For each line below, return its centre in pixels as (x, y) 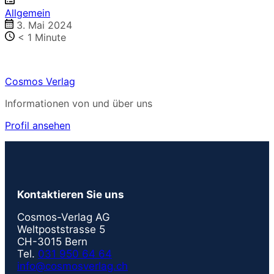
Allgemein (28, 13)
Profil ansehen (38, 126)
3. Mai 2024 (43, 25)
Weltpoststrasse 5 (61, 230)
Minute (50, 38)
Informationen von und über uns (79, 104)
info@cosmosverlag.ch (72, 266)
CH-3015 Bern (52, 242)
